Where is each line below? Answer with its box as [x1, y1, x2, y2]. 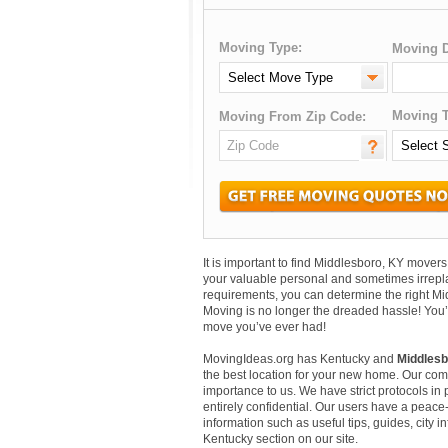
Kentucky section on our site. [203, 432, 358, 446]
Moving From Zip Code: [219, 109, 366, 124]
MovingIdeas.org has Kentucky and [203, 352, 397, 366]
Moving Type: [219, 40, 302, 55]
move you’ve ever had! [203, 320, 326, 334]
